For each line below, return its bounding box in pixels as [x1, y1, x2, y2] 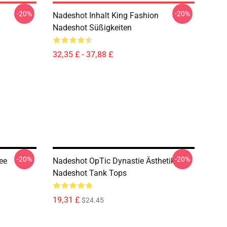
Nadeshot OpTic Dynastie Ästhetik [53, 156, 175, 166]
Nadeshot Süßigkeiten [53, 23, 132, 32]
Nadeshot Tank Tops [53, 168, 127, 178]
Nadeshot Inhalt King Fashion [53, 11, 159, 20]
